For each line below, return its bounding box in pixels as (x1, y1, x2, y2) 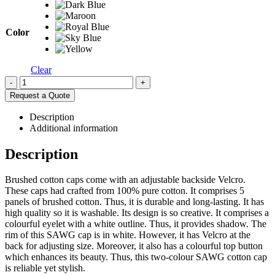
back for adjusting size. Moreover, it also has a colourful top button (5, 241, 263, 252)
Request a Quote (10, 90, 70, 100)
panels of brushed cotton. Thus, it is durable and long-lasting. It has (5, 196, 264, 207)
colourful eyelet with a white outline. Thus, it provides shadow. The (5, 219, 266, 230)
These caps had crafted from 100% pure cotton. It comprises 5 (5, 185, 244, 196)
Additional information (29, 122, 118, 133)
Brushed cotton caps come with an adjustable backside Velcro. (5, 174, 246, 185)
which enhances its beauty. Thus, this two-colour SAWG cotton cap (5, 252, 267, 263)
